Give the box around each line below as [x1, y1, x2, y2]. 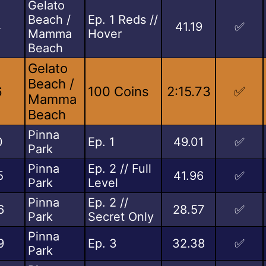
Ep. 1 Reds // [88, 12, 158, 27]
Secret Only [88, 209, 154, 224]
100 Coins [88, 83, 149, 99]
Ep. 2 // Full [88, 161, 151, 176]
